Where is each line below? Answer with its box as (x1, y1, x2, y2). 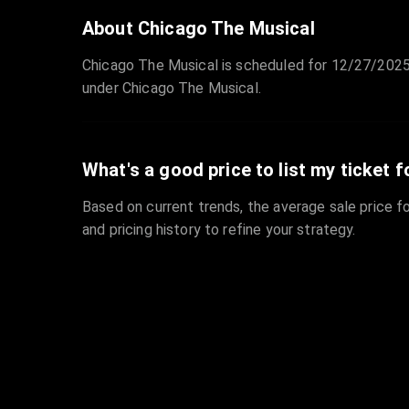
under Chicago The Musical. (82, 79, 261, 98)
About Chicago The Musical (82, 17, 315, 40)
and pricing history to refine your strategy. (82, 221, 356, 239)
